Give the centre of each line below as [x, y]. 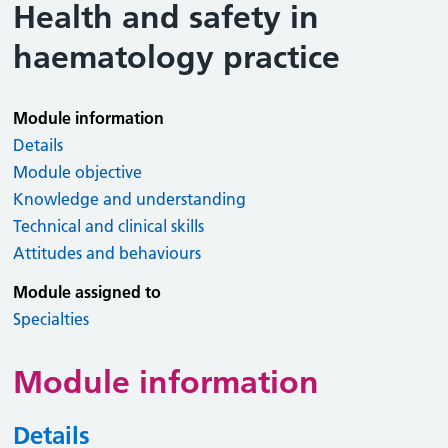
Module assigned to [87, 292]
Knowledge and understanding [130, 199]
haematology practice [177, 57]
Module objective [78, 172]
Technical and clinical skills [109, 226]
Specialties [51, 319]
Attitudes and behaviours [107, 253]
